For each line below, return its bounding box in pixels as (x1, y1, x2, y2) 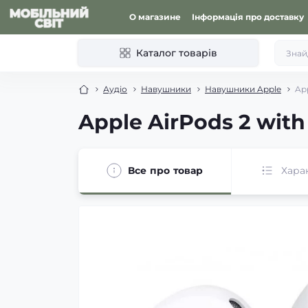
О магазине (129, 12, 181, 22)
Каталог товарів (135, 47, 217, 59)
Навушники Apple (205, 84, 281, 94)
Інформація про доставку (192, 12, 304, 22)
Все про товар (128, 164, 203, 177)
